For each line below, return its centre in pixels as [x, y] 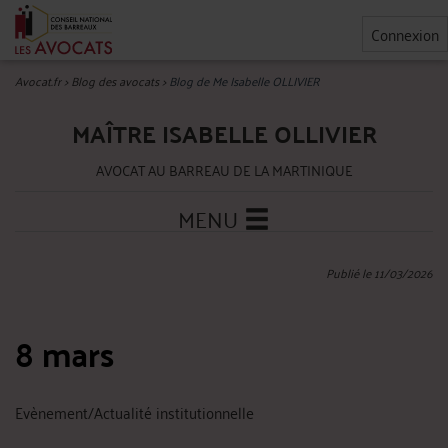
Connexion [405, 34]
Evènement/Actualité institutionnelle [134, 412]
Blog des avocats [115, 80]
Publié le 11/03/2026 [379, 272]
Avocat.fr [38, 80]
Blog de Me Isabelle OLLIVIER [244, 80]
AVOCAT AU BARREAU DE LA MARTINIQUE [224, 169]
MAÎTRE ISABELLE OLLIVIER [224, 133]
